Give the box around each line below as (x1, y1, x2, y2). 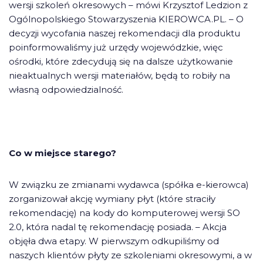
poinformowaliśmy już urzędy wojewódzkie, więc (9, 42, 223, 53)
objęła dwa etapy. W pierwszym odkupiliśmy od (9, 235, 219, 247)
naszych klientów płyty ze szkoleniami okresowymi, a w (9, 249, 252, 261)
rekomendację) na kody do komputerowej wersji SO (9, 207, 240, 218)
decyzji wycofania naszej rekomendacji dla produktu (9, 28, 240, 39)
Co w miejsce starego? (9, 147, 116, 159)
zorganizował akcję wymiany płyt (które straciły (9, 193, 215, 204)
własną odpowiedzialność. (9, 84, 123, 95)
